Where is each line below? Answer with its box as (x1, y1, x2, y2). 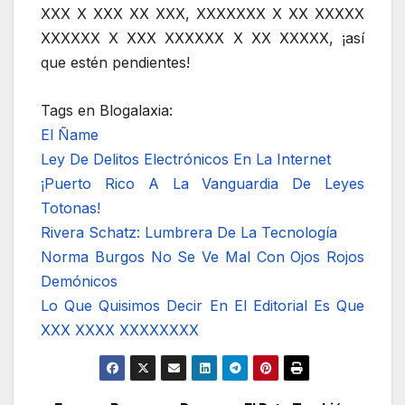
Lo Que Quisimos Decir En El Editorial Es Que (41, 296, 364, 315)
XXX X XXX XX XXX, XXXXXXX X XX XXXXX (41, 5, 364, 24)
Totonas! (41, 198, 100, 217)
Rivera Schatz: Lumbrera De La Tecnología (41, 222, 337, 241)
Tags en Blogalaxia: (41, 100, 173, 119)
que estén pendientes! (41, 53, 190, 72)
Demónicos (41, 271, 118, 290)
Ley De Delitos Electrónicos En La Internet (41, 149, 331, 168)
